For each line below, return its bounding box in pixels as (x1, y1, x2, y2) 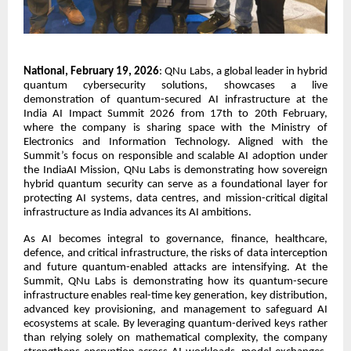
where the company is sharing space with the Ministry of (24, 121, 327, 134)
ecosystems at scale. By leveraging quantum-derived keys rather (24, 317, 327, 330)
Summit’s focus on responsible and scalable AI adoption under (24, 150, 327, 162)
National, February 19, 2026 (24, 65, 160, 78)
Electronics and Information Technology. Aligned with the (24, 136, 327, 148)
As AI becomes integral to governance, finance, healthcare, (24, 233, 327, 245)
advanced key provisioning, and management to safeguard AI (24, 303, 327, 316)
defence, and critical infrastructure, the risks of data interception (24, 247, 327, 259)
